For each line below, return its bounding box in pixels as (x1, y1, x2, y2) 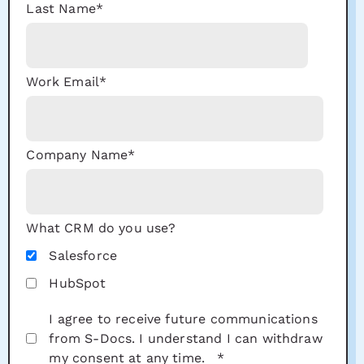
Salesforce (49, 247, 117, 263)
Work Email (26, 73, 99, 89)
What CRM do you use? (26, 219, 176, 236)
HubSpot (49, 275, 106, 291)
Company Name (26, 146, 128, 162)
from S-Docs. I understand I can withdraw (49, 330, 323, 346)
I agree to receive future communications (49, 310, 318, 327)
